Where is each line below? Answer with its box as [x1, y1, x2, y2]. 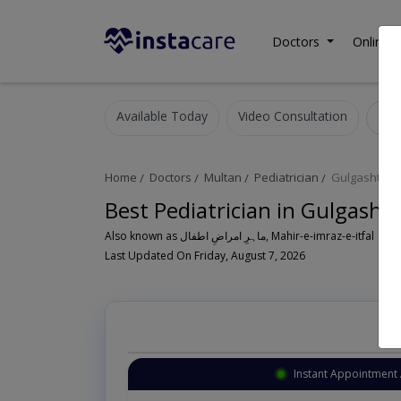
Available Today [115, 107, 208, 125]
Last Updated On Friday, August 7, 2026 [105, 248, 305, 264]
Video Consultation [237, 107, 347, 125]
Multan [204, 169, 242, 186]
